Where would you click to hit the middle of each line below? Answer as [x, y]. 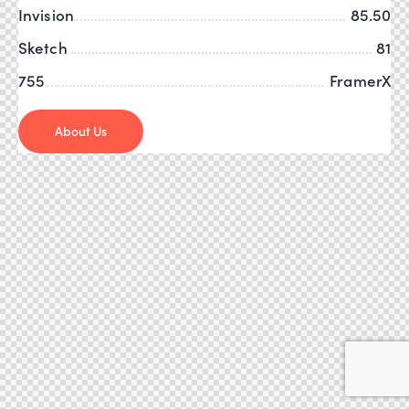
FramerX [360, 80]
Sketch [45, 47]
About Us [81, 131]
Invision [46, 15]
